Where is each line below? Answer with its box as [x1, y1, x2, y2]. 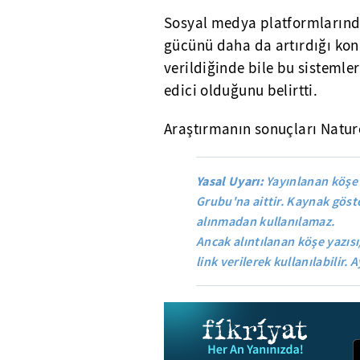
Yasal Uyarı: [196, 172, 264, 189]
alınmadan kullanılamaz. [196, 212, 335, 230]
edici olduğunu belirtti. [164, 80, 318, 100]
